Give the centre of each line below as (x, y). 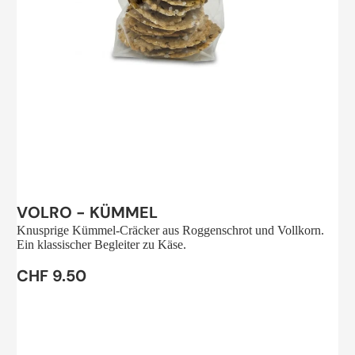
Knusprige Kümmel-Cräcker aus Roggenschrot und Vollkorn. (171, 230)
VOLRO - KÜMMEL (88, 212)
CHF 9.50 (52, 275)
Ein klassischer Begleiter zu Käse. (102, 244)
